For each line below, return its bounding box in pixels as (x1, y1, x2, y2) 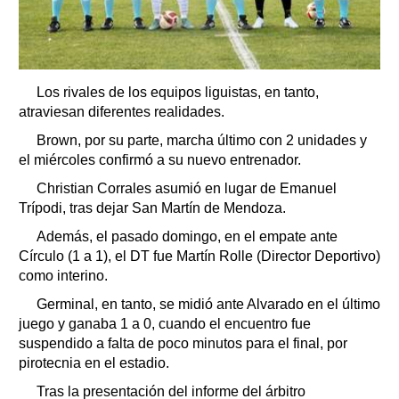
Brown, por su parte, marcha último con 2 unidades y (37, 133, 367, 149)
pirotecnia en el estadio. (19, 355, 169, 371)
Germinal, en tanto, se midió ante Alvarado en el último (37, 297, 380, 313)
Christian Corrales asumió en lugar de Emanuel (37, 181, 337, 197)
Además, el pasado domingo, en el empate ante (37, 229, 338, 245)
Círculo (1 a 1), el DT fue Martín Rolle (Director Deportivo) (19, 248, 380, 265)
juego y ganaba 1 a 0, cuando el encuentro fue (19, 316, 311, 332)
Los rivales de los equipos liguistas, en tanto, (37, 85, 319, 101)
